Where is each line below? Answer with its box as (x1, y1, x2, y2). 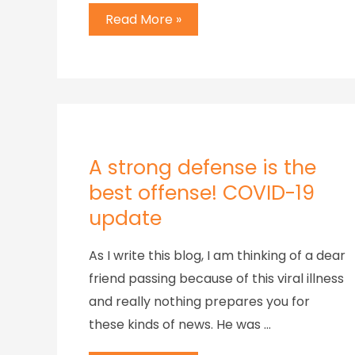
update (89, 204, 162, 232)
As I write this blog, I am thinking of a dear (89, 246, 345, 265)
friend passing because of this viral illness (89, 269, 344, 288)
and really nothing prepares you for (89, 292, 310, 311)
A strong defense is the (89, 153, 316, 181)
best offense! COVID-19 (89, 178, 315, 207)
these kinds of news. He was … (89, 315, 271, 334)
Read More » (105, 10, 181, 29)
